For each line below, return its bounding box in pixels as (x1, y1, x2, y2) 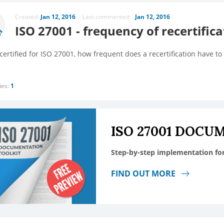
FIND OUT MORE (111, 168, 177, 179)
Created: (15, 12, 40, 21)
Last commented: (82, 12, 135, 21)
